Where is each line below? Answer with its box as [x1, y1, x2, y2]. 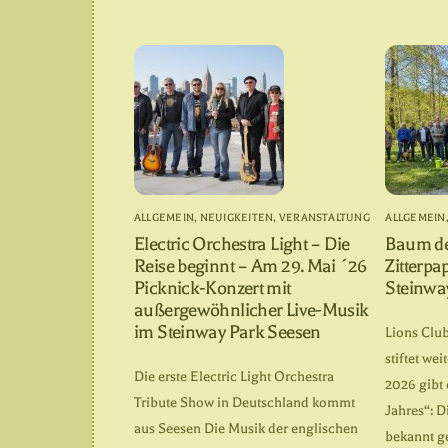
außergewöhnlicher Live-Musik [134, 298, 369, 321]
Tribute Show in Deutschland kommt [134, 393, 355, 411]
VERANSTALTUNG [278, 210, 370, 224]
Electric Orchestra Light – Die [134, 232, 350, 255]
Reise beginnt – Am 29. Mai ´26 [134, 254, 367, 277]
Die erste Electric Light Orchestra [134, 367, 334, 385]
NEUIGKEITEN [199, 210, 274, 224]
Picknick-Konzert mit [134, 276, 291, 299]
